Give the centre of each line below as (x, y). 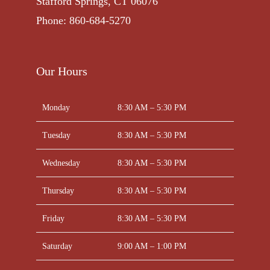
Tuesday (56, 135)
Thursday (58, 190)
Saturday (57, 246)
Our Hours (61, 71)
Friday (53, 218)
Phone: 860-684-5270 (83, 20)
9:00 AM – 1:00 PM (152, 246)
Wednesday (61, 163)
